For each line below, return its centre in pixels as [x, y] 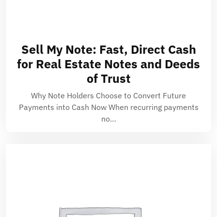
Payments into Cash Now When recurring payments [108, 107]
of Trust [108, 78]
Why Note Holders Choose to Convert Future [108, 95]
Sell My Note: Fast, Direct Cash [108, 49]
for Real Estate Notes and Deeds [108, 64]
